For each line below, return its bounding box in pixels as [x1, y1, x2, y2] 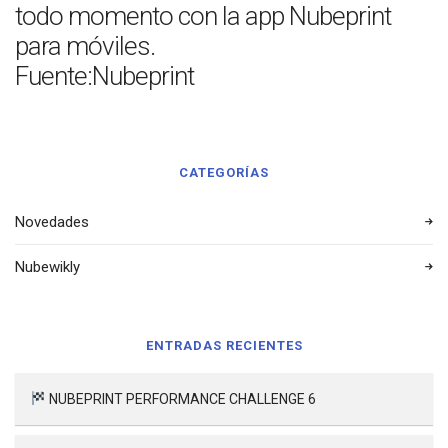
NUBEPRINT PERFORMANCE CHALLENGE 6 [45, 391, 316, 407]
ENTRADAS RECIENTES [145, 338, 303, 353]
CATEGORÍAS [179, 165, 269, 180]
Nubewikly [15, 258, 80, 276]
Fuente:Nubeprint [15, 61, 194, 91]
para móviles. [15, 31, 155, 61]
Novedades [15, 213, 89, 231]
